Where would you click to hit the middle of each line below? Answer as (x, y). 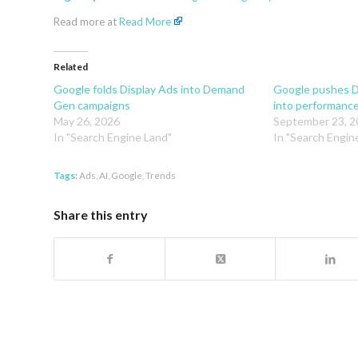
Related (71, 67)
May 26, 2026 (87, 121)
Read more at (86, 22)
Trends (161, 175)
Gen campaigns (92, 105)
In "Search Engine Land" (113, 137)
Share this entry (101, 215)
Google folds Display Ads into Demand (149, 89)
